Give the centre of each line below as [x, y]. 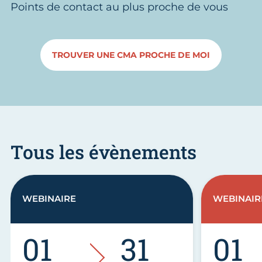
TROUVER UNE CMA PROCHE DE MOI [131, 55]
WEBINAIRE [49, 199]
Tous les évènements [104, 151]
